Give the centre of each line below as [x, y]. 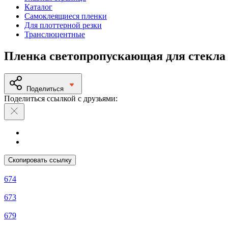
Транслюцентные [55, 34]
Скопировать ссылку [40, 160]
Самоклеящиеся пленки [66, 16]
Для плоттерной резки [63, 25]
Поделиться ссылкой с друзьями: [61, 98]
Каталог [38, 7]
